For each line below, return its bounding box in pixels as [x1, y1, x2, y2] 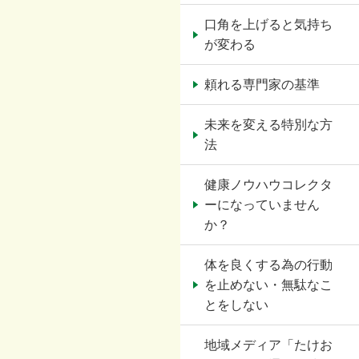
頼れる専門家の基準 [204, 78, 321, 91]
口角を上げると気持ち [204, 18, 333, 31]
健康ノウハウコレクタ [204, 178, 333, 192]
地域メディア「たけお [204, 338, 333, 352]
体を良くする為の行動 [204, 258, 333, 272]
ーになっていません [204, 198, 321, 212]
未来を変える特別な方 [204, 118, 333, 131]
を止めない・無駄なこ [204, 278, 333, 292]
